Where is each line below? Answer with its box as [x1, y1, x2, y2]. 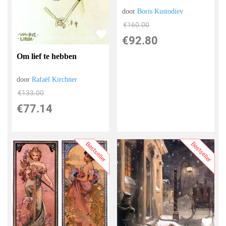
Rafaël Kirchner [32, 75, 78, 83]
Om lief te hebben [17, 51, 77, 61]
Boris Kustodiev [137, 7, 184, 15]
